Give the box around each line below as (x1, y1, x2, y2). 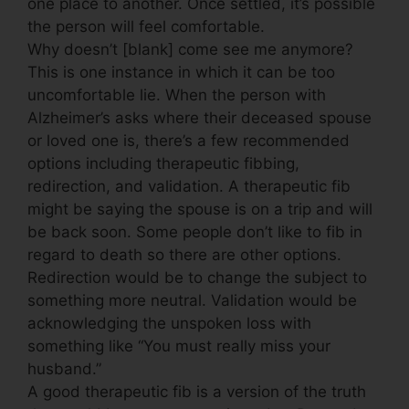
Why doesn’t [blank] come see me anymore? (27, 39, 353, 58)
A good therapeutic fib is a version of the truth (27, 382, 366, 401)
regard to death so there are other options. (27, 245, 341, 264)
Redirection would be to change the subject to (27, 267, 367, 287)
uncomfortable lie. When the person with (27, 85, 326, 104)
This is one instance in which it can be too (27, 62, 335, 81)
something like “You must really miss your (27, 336, 330, 355)
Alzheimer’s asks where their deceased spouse (27, 108, 372, 127)
